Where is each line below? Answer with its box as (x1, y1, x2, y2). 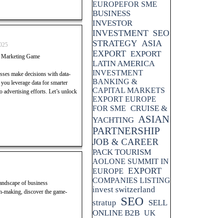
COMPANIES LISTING (92, 176, 170, 184)
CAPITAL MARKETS (92, 86, 165, 94)
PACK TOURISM (92, 147, 151, 157)
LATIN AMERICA (92, 59, 155, 68)
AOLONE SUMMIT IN (92, 157, 169, 165)
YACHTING (92, 115, 134, 125)
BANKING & (92, 77, 137, 86)
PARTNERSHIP (92, 125, 160, 136)
